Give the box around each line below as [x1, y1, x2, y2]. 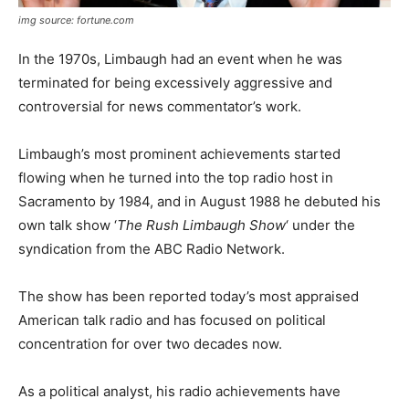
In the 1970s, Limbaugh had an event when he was [18, 50, 342, 68]
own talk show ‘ [18, 216, 117, 235]
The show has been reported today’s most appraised [18, 288, 359, 306]
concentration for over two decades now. [18, 335, 282, 353]
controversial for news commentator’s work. [18, 98, 301, 116]
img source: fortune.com [18, 14, 134, 27]
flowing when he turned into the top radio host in [18, 169, 333, 187]
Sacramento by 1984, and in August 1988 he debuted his [18, 193, 381, 211]
